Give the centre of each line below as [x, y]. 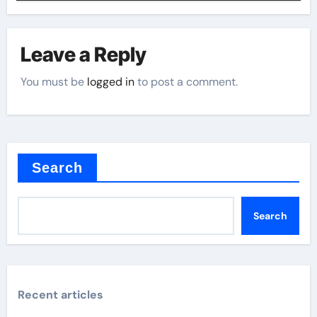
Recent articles [60, 294]
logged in [111, 81]
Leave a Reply [84, 55]
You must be [54, 81]
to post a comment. [186, 81]
